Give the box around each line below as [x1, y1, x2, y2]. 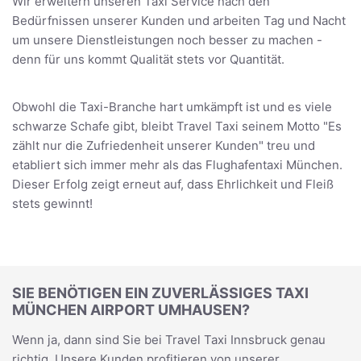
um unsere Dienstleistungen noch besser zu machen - [12, 31, 322, 48]
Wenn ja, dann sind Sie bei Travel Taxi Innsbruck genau [12, 331, 326, 347]
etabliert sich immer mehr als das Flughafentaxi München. [12, 156, 342, 172]
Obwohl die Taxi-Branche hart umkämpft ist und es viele [12, 98, 332, 114]
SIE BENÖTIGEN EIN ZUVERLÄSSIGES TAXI [12, 284, 309, 301]
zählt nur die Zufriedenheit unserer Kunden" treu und [12, 137, 315, 153]
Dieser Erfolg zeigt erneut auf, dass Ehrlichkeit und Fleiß [12, 176, 334, 192]
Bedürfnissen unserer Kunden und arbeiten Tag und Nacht [12, 12, 346, 28]
